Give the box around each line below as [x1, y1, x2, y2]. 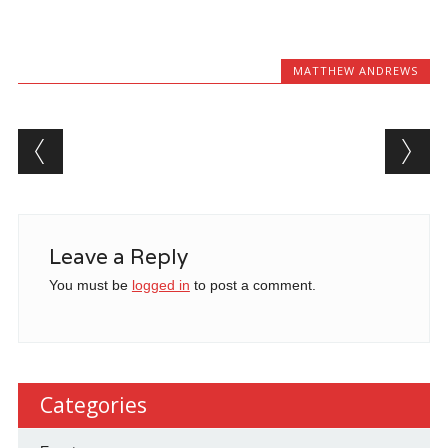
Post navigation [17, 125, 276, 164]
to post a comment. [189, 277, 316, 293]
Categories [39, 391, 147, 419]
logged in [131, 277, 190, 293]
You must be [48, 277, 132, 293]
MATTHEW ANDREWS [293, 63, 419, 78]
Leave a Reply [48, 243, 188, 270]
